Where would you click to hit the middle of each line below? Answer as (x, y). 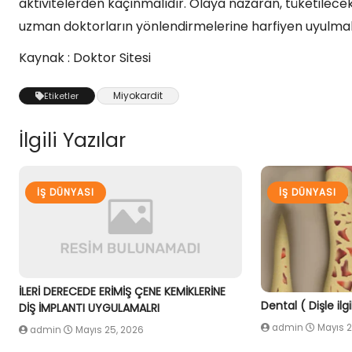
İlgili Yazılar (72, 140)
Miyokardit (138, 95)
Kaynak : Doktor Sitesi (85, 58)
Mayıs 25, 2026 (110, 330)
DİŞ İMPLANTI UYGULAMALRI (89, 308)
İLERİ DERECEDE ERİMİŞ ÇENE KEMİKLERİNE (122, 291)
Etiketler (61, 96)
